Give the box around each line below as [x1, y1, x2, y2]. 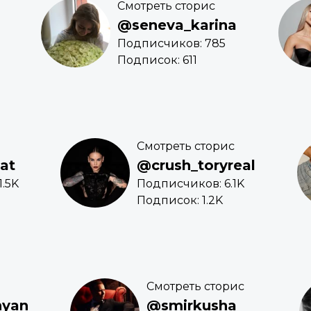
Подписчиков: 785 [117, 37, 226, 51]
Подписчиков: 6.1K [137, 177, 244, 191]
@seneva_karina [117, 17, 237, 34]
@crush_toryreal [137, 157, 255, 174]
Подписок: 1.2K [137, 194, 223, 208]
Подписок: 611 [117, 53, 197, 67]
